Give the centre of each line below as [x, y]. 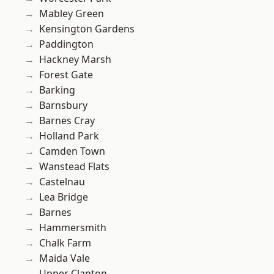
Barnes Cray [67, 121]
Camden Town [72, 151]
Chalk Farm [65, 243]
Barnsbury [63, 106]
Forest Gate [66, 75]
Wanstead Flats [74, 167]
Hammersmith [73, 228]
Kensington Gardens [87, 29]
